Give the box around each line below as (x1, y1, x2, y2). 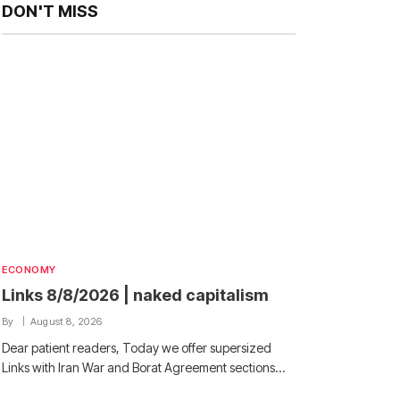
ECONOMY (2, 263, 56, 277)
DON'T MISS (2, 2, 98, 21)
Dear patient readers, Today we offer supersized (2, 340, 271, 356)
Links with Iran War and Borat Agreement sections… (2, 360, 285, 376)
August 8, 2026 (29, 315, 103, 329)
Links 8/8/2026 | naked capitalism (2, 286, 269, 305)
